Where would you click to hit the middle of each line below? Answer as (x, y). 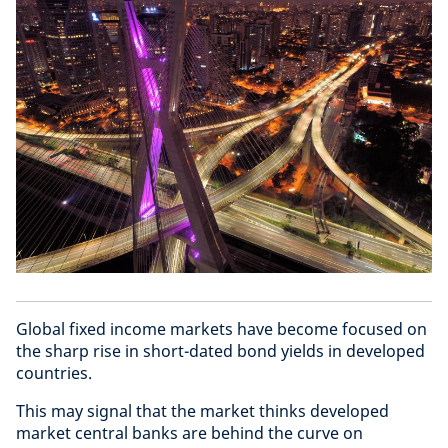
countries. (54, 373)
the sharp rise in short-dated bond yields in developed (220, 351)
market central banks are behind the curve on (189, 433)
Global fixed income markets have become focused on (221, 329)
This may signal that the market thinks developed (202, 411)
